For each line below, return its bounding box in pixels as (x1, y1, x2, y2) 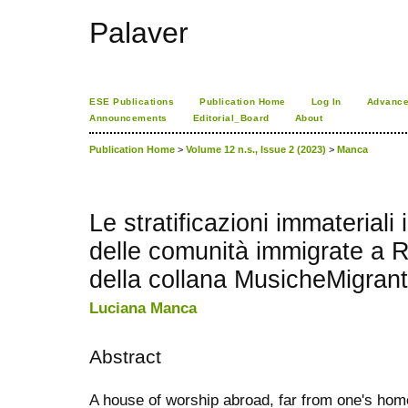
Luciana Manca (89, 299, 197, 318)
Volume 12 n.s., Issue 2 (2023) (186, 144, 326, 156)
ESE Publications (89, 97, 175, 107)
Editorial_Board (192, 113, 270, 123)
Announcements (89, 113, 168, 123)
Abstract (89, 346, 161, 368)
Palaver (89, 16, 189, 49)
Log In (311, 97, 342, 107)
